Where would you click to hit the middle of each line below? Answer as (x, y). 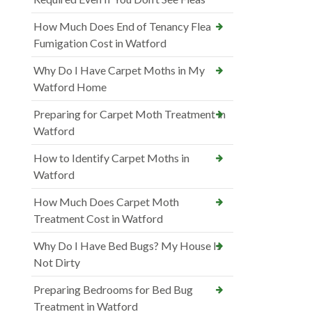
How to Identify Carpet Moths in (111, 158)
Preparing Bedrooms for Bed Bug (113, 290)
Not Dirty (57, 263)
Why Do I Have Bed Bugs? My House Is (127, 246)
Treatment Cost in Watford (98, 219)
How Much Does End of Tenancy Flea (122, 26)
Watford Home (70, 87)
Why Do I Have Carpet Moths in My (119, 70)
